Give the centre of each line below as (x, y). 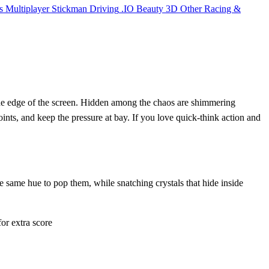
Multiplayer (27, 8)
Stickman (69, 8)
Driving (104, 8)
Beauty (150, 8)
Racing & (222, 8)
